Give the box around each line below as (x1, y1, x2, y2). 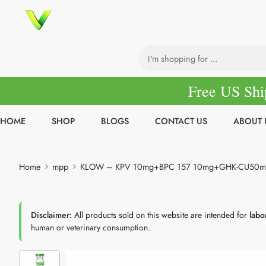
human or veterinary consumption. (31, 221, 150, 234)
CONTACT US (155, 115, 207, 128)
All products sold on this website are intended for (72, 209, 249, 221)
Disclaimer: (31, 209, 72, 221)
